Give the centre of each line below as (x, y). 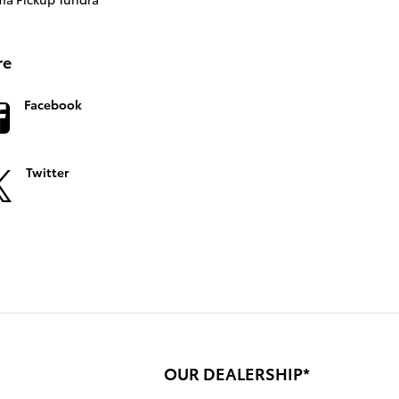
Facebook (53, 104)
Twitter (47, 171)
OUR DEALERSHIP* (237, 372)
